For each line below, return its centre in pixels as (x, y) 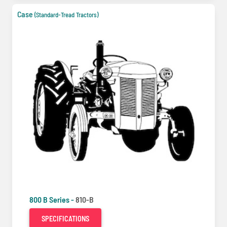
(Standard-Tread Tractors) (66, 14)
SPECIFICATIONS (65, 218)
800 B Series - (52, 199)
